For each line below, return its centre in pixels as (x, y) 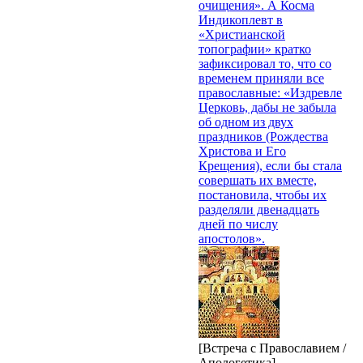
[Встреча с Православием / (272, 348)
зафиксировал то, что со (265, 63)
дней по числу (238, 224)
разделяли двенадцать (259, 209)
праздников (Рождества (263, 136)
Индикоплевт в (241, 19)
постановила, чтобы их (263, 194)
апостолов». (232, 238)
